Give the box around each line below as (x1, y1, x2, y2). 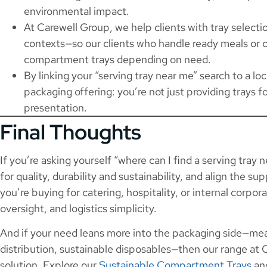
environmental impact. (24, 4, 129, 18)
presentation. (24, 100, 87, 114)
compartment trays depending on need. (24, 52, 211, 66)
